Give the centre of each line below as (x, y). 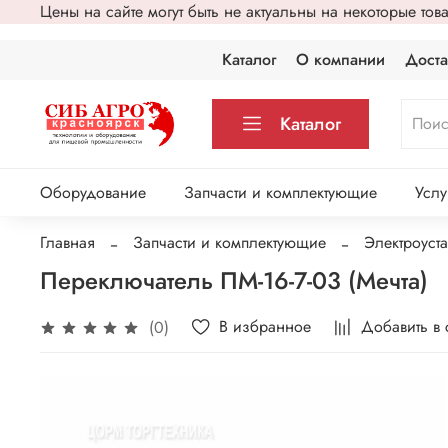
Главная (67, 242)
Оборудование (93, 193)
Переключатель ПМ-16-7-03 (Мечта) (234, 280)
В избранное (265, 326)
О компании (341, 59)
